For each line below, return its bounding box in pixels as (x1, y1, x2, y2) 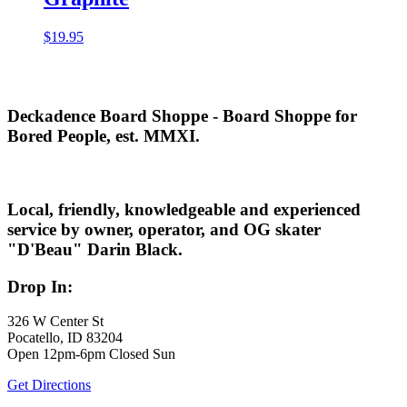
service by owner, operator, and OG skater (7, 220, 321, 239)
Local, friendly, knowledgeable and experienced (7, 200, 361, 219)
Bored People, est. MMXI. (7, 125, 200, 145)
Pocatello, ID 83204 (7, 330, 123, 346)
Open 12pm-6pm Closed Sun (7, 346, 175, 362)
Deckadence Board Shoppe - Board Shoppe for (7, 105, 357, 125)
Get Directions (7, 377, 91, 393)
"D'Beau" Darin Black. (7, 240, 183, 259)
